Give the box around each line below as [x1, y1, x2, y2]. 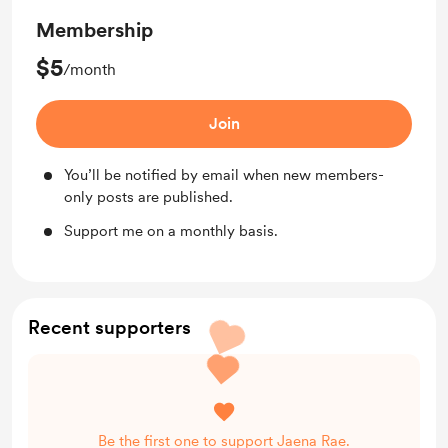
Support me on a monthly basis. [64, 222, 278, 240]
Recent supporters [28, 316, 191, 339]
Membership [36, 18, 153, 42]
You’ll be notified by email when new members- [64, 166, 384, 184]
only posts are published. [64, 188, 233, 206]
